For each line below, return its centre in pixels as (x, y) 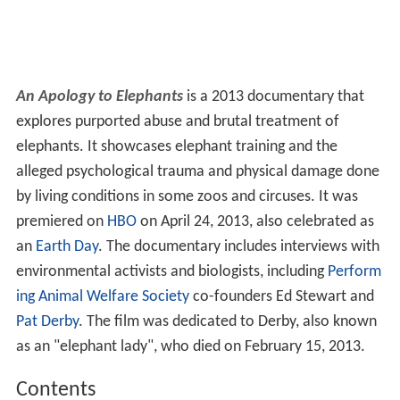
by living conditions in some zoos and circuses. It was (187, 197)
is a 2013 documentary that (273, 97)
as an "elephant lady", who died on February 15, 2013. (190, 347)
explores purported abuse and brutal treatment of (177, 122)
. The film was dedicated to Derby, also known (227, 322)
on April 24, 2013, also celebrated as (255, 222)
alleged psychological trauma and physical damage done (197, 172)
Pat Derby (47, 322)
